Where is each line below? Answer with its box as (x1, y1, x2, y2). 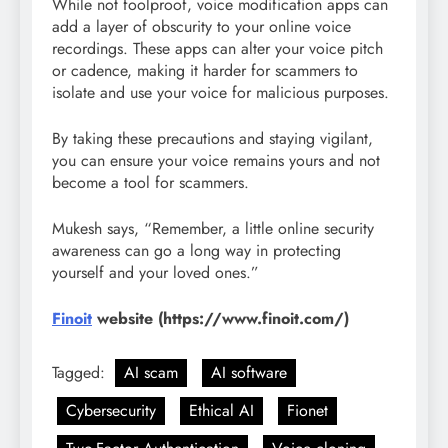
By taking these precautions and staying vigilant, (52, 126, 373, 150)
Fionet (287, 398, 328, 422)
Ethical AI (189, 398, 254, 422)
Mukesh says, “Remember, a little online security (52, 216, 374, 240)
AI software (211, 360, 287, 384)
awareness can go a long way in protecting (52, 238, 341, 262)
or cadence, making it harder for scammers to (52, 58, 358, 82)
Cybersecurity (66, 398, 156, 422)
